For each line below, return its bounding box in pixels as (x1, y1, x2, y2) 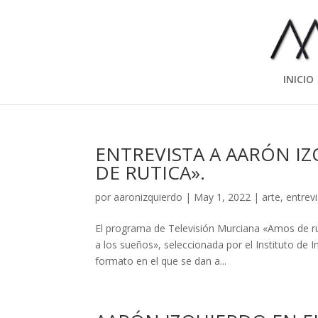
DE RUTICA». (95, 160, 206, 185)
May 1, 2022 (194, 190, 251, 204)
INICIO (283, 72, 314, 86)
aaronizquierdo (114, 190, 183, 204)
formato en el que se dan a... (95, 254, 227, 268)
